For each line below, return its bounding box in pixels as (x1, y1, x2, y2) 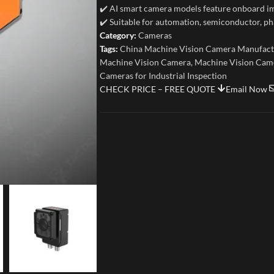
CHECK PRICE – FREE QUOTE (100, 84, 217, 94)
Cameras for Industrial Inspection (100, 70, 227, 81)
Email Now (226, 84, 269, 94)
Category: (100, 30, 136, 40)
